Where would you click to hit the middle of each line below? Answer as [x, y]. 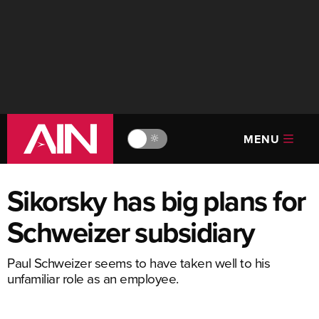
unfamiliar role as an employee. [93, 278]
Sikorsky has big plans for [156, 201]
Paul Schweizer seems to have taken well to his [138, 262]
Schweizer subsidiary [131, 232]
